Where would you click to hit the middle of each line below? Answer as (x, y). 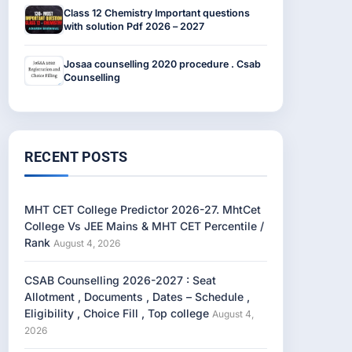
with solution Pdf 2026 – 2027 (134, 26)
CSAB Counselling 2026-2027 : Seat (120, 280)
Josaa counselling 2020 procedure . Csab (162, 64)
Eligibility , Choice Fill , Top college (117, 313)
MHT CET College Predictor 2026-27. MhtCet (143, 209)
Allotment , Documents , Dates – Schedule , (137, 297)
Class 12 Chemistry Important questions (157, 13)
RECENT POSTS (76, 157)
